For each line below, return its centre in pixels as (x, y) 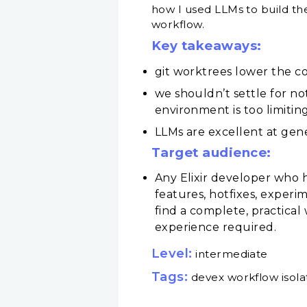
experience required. (216, 227)
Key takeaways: (206, 46)
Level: (172, 253)
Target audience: (211, 152)
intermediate (230, 254)
